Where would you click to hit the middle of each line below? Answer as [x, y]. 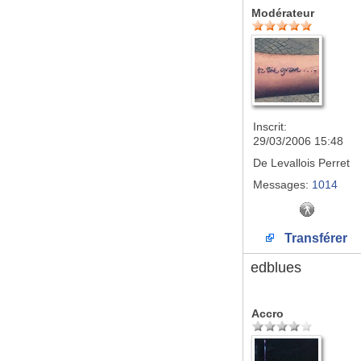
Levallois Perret [309, 163]
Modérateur [283, 13]
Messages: [281, 185]
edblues [276, 268]
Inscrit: [270, 127]
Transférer [314, 238]
